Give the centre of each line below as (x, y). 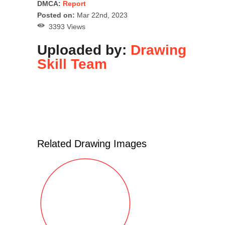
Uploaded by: (84, 50)
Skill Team (72, 64)
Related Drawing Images (92, 143)
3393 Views (65, 26)
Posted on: (56, 15)
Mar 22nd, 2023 (101, 15)
